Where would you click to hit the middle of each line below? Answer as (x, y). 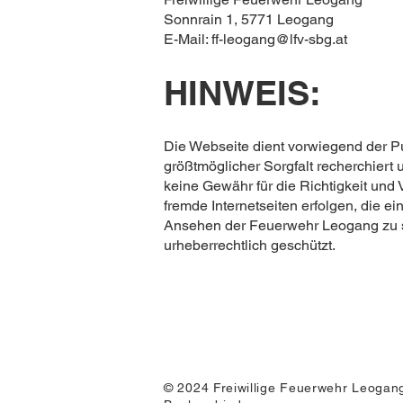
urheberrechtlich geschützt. (250, 245)
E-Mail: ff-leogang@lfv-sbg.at (255, 39)
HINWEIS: (242, 93)
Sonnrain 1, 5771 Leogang (249, 19)
